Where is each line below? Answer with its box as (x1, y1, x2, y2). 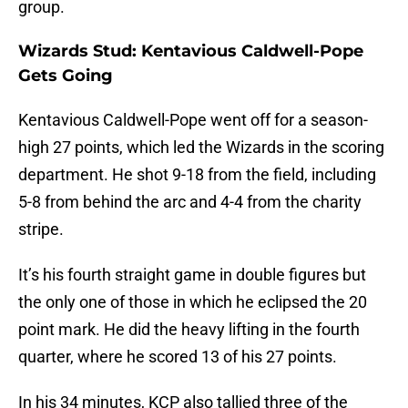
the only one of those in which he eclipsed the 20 (18, 292, 367, 312)
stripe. (18, 219, 64, 240)
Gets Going (18, 66, 113, 87)
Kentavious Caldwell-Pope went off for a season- (18, 110, 368, 130)
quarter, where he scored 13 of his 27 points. (18, 347, 337, 367)
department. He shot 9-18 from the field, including (18, 165, 376, 185)
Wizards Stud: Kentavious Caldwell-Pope (18, 41, 363, 62)
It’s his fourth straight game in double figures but (18, 265, 366, 285)
